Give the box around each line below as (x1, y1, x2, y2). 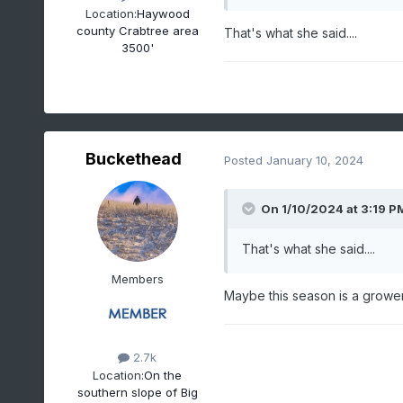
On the (144, 367, 183, 382)
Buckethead (85, 149, 183, 169)
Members (111, 272, 164, 287)
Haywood (136, 5, 190, 21)
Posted (223, 152, 266, 167)
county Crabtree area (76, 22, 199, 38)
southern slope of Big (76, 384, 198, 399)
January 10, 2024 (265, 152, 363, 167)
